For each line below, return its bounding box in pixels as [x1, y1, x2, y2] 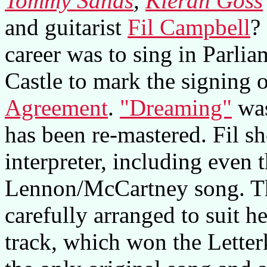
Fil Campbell [128, 14, 250, 40]
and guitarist [5, 14, 128, 40]
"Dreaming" [120, 94, 232, 120]
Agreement [5, 94, 108, 120]
